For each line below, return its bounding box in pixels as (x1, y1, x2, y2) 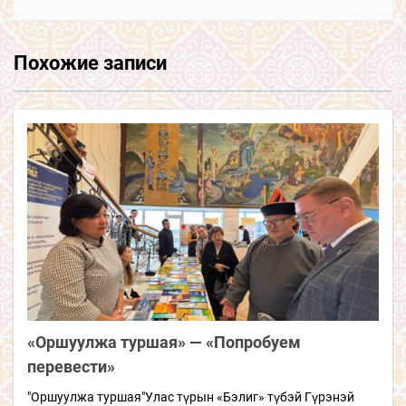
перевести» (27, 357, 115, 377)
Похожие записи (14, 52, 167, 74)
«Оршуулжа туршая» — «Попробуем (27, 333, 301, 353)
